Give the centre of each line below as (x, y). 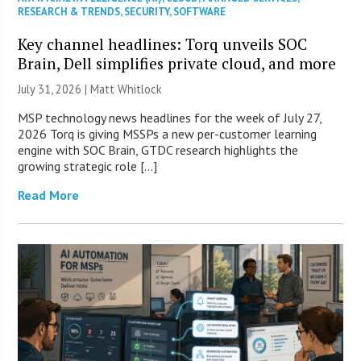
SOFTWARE (200, 12)
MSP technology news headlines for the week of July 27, (170, 118)
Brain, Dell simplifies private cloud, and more (177, 64)
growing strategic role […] (88, 166)
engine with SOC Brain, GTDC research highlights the (158, 150)
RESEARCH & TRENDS (69, 12)
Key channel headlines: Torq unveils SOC (163, 44)
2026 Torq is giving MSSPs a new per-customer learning (168, 134)
